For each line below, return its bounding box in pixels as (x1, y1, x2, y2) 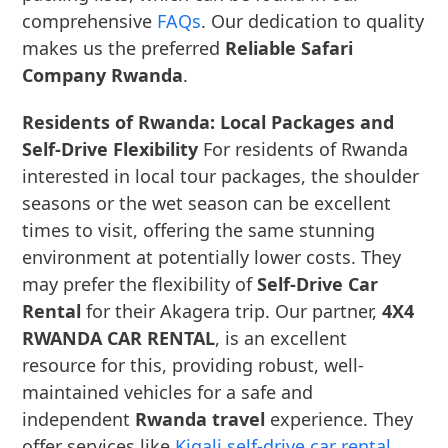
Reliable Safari (225, 36, 354, 60)
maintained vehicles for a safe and (22, 380, 314, 404)
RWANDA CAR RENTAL (22, 326, 216, 350)
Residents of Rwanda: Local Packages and (22, 110, 395, 134)
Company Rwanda (22, 63, 184, 87)
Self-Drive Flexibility (22, 137, 199, 161)
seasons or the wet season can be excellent (22, 191, 392, 215)
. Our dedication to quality (201, 9, 425, 33)
